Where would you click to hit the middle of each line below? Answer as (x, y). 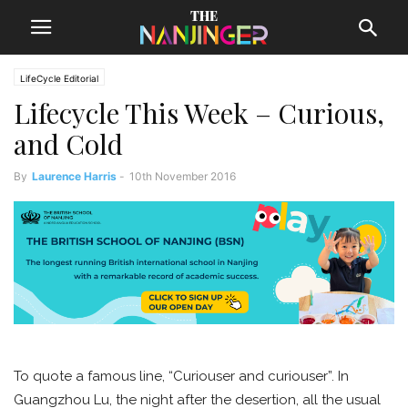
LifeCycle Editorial (59, 78)
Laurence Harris (74, 176)
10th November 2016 (183, 176)
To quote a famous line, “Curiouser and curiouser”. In (181, 376)
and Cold (68, 144)
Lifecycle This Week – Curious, (199, 113)
